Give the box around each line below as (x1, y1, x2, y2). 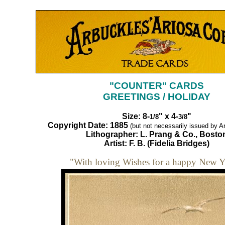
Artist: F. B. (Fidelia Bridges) (103, 139, 209, 148)
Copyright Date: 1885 (47, 121, 128, 130)
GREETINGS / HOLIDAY (102, 91, 210, 102)
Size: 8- (122, 111, 150, 121)
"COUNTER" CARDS (109, 80, 204, 91)
